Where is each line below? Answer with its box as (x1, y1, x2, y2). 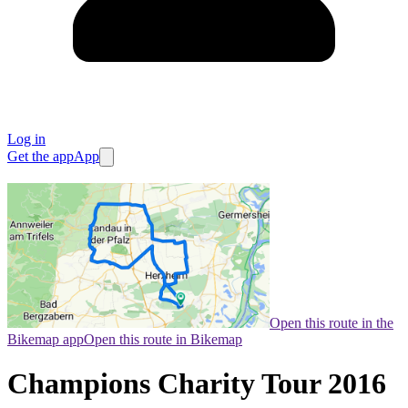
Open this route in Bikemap (84, 331, 242, 348)
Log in (7, 131, 46, 148)
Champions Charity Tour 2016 (7, 367, 386, 401)
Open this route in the (270, 315, 393, 331)
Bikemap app (7, 331, 84, 348)
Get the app (7, 148, 74, 165)
